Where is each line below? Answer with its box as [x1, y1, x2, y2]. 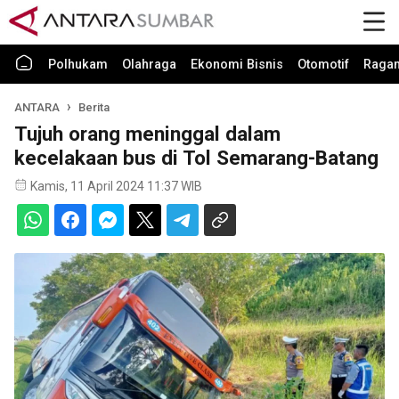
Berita [78, 101, 110, 114]
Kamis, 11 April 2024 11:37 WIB [30, 179, 202, 193]
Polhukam [48, 57, 108, 72]
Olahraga [122, 57, 176, 72]
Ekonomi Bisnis [191, 57, 283, 72]
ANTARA [14, 101, 60, 114]
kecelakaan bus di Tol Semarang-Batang [14, 146, 379, 169]
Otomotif [297, 57, 349, 72]
